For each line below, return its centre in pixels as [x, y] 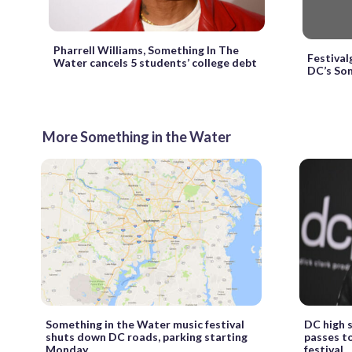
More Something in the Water [137, 136]
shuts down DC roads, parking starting [147, 337]
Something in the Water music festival [145, 324]
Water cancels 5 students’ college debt [155, 63]
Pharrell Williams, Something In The [146, 50]
